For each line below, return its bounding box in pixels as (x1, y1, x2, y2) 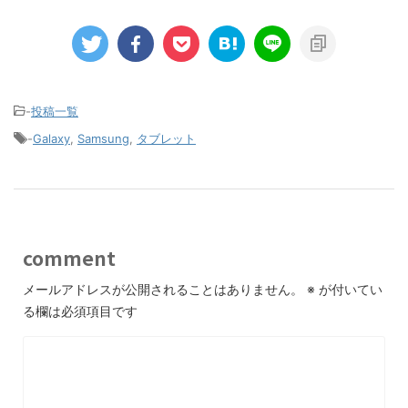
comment (23, 244, 116, 272)
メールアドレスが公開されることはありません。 (23, 281, 303, 298)
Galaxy (33, 131, 70, 147)
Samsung (77, 131, 129, 147)
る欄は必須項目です (23, 303, 138, 320)
